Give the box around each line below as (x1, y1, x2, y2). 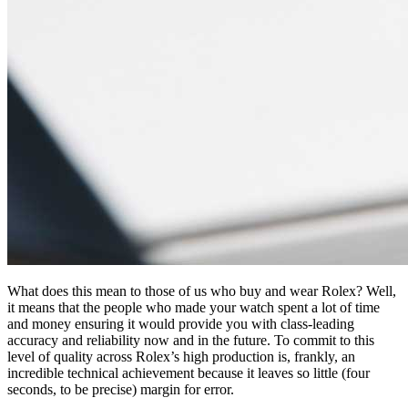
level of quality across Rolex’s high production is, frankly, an (7, 349, 355, 365)
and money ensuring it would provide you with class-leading (7, 316, 354, 332)
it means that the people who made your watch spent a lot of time (7, 300, 380, 316)
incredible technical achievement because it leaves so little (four (7, 365, 370, 382)
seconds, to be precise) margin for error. (7, 382, 234, 398)
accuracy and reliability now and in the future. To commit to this (7, 332, 374, 349)
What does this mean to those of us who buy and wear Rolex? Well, (7, 283, 396, 300)
